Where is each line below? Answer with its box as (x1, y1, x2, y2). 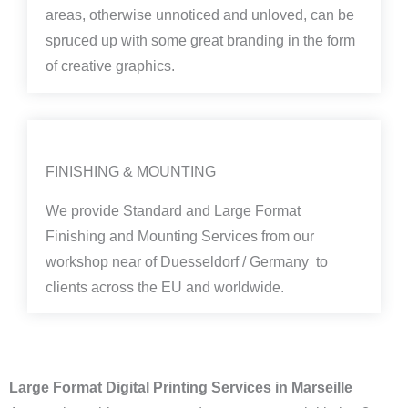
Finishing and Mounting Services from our (46, 228, 314, 244)
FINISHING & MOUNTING (46, 163, 216, 179)
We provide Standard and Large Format (46, 202, 301, 219)
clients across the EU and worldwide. (46, 279, 288, 295)
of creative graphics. (46, 57, 175, 74)
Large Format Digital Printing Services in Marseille (9, 380, 352, 396)
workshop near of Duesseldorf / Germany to (46, 253, 328, 270)
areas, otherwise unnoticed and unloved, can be (46, 6, 354, 23)
